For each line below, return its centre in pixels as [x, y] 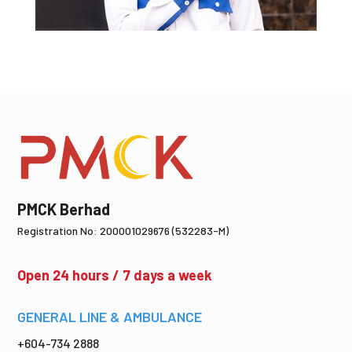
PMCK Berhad [64, 209]
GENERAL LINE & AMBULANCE [110, 316]
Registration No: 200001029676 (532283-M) [123, 230]
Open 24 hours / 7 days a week [115, 275]
